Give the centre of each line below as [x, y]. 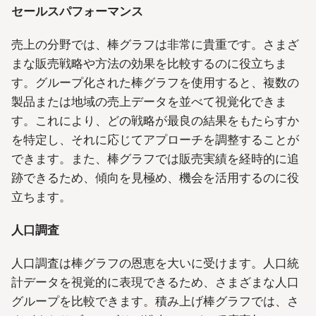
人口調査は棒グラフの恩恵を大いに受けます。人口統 [155, 263]
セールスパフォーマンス [77, 11]
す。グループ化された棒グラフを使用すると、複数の [155, 82]
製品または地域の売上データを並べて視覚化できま [149, 101]
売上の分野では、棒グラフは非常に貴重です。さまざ [155, 44]
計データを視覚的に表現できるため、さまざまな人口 [155, 282]
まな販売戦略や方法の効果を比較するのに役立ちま [149, 63]
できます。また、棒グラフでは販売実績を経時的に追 [155, 158]
